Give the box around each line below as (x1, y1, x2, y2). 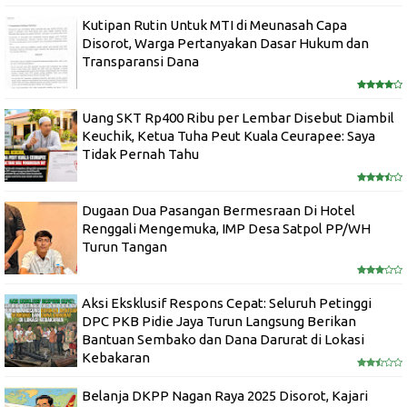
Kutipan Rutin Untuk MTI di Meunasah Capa (82, 16, 347, 33)
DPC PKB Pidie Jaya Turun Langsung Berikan (82, 313, 356, 329)
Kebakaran (82, 349, 150, 365)
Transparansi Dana (82, 53, 199, 69)
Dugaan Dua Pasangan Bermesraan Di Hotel (82, 202, 355, 218)
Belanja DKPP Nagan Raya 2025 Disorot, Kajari (82, 387, 368, 403)
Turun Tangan (82, 238, 167, 254)
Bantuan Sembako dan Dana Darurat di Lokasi (82, 331, 364, 347)
